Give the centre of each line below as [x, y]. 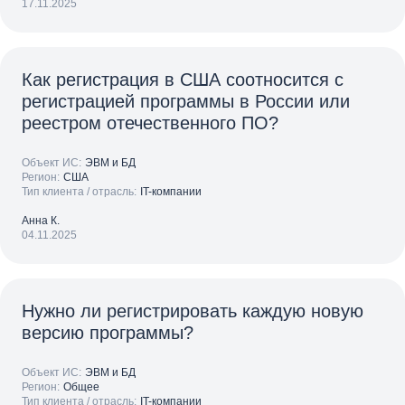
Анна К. [41, 221]
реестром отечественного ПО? [150, 123]
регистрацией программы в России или [186, 101]
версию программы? [108, 333]
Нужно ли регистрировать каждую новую [193, 311]
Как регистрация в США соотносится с [183, 80]
